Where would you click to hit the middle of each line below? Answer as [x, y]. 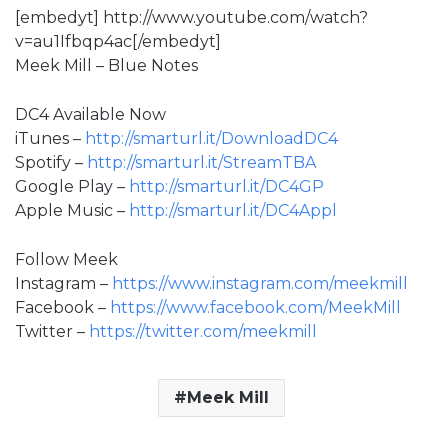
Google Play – [72, 186]
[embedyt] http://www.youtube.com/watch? [191, 17]
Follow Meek [66, 259]
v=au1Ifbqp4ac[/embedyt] [118, 41]
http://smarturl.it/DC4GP [226, 186]
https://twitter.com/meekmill [203, 331]
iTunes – [50, 138]
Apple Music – [72, 210]
